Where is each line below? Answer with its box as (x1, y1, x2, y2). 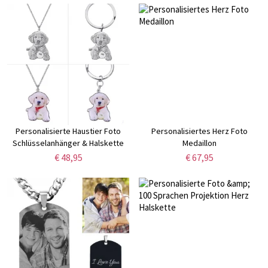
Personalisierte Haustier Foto (16, 126, 121, 137)
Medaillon (182, 138, 217, 149)
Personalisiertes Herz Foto (151, 126, 248, 137)
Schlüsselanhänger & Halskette (13, 138, 124, 149)
